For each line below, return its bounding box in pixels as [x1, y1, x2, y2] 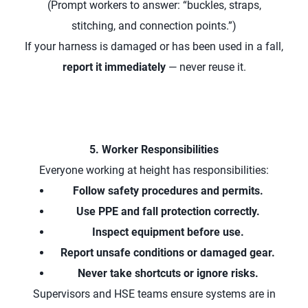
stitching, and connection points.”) [71, 19, 236, 32]
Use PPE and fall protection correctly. [76, 205, 260, 218]
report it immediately [62, 60, 166, 74]
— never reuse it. [165, 60, 246, 74]
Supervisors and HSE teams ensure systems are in [32, 287, 276, 300]
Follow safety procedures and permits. [72, 184, 263, 197]
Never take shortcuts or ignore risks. [77, 267, 258, 280]
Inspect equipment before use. [91, 225, 244, 239]
